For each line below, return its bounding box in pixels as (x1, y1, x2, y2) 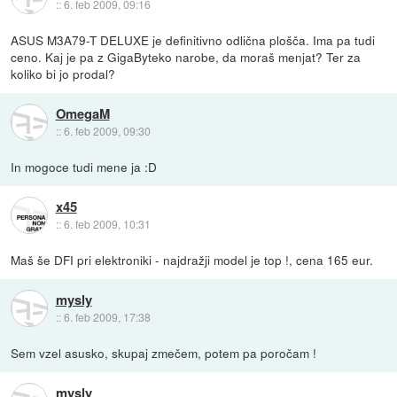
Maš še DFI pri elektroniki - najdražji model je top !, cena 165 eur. (11, 250, 374, 269)
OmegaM (55, 104, 110, 124)
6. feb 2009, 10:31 (63, 216, 151, 232)
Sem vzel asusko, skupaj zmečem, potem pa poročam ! (11, 343, 317, 362)
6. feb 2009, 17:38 (63, 309, 151, 325)
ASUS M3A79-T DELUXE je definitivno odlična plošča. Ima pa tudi (11, 30, 376, 49)
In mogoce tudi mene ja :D (11, 157, 158, 175)
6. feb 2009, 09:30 (63, 123, 151, 139)
